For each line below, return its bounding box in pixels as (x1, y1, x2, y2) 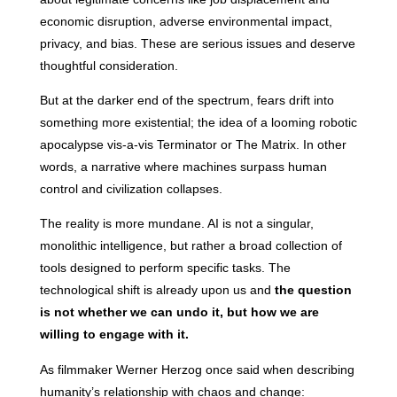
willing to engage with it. (39, 327, 189, 342)
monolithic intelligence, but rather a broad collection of (39, 238, 342, 253)
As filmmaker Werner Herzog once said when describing (39, 362, 354, 377)
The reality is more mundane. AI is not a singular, (39, 216, 314, 231)
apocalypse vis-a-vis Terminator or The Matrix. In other (39, 137, 346, 152)
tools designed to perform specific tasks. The (39, 261, 291, 276)
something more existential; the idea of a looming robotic (39, 115, 357, 129)
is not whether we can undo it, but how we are (39, 305, 319, 320)
